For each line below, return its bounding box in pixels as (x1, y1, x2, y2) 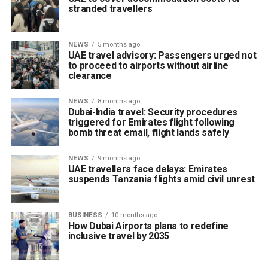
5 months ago (97, 41, 140, 48)
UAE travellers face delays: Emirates (68, 163, 228, 175)
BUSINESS (68, 211, 102, 219)
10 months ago (111, 211, 157, 219)
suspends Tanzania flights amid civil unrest (68, 173, 255, 185)
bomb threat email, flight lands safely (68, 127, 229, 138)
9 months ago (97, 154, 140, 162)
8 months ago (97, 98, 140, 105)
